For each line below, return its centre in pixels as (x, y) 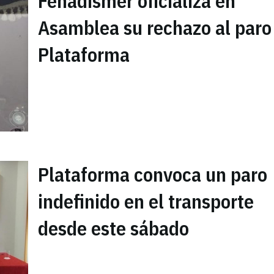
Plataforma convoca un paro (153, 175)
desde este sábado (113, 228)
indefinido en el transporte (146, 202)
